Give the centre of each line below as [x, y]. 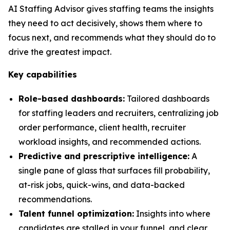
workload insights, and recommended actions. [110, 141]
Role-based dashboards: [72, 98]
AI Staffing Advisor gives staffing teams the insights [111, 9]
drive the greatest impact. [60, 52]
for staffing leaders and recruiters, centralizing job [119, 113]
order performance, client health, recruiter [102, 127]
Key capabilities [43, 74]
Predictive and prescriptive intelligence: [104, 156]
